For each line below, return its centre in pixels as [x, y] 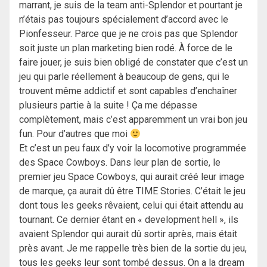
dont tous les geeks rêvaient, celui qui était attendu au [131, 206]
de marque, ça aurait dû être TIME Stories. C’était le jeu [132, 191]
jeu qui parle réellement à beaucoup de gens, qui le [124, 77]
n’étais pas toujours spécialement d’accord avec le [124, 20]
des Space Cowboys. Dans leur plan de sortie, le [120, 163]
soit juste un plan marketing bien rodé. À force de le [126, 48]
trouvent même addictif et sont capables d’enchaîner [128, 91]
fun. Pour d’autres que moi [74, 134]
